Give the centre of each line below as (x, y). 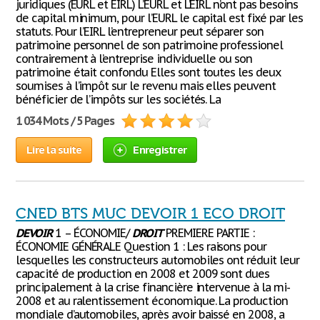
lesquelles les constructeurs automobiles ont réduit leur (157, 260)
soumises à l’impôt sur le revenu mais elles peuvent (146, 86)
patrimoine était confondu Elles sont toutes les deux (148, 72)
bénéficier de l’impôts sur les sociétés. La (119, 99)
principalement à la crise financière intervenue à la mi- (153, 287)
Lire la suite (54, 150)
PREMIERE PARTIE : (209, 233)
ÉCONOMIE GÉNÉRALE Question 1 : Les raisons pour (141, 246)
